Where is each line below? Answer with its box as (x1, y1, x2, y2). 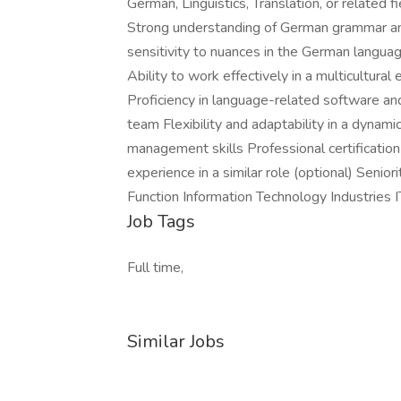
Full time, (127, 258, 183, 277)
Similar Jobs (127, 329, 225, 354)
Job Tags (127, 209, 195, 234)
